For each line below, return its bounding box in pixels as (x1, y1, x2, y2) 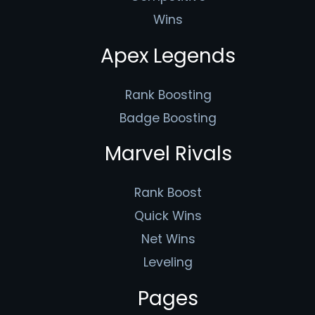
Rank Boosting (124, 86, 212, 103)
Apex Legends (101, 41, 236, 70)
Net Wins (141, 231, 195, 248)
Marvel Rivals (104, 140, 232, 168)
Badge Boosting (120, 109, 217, 127)
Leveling (143, 254, 193, 271)
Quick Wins (134, 207, 202, 225)
